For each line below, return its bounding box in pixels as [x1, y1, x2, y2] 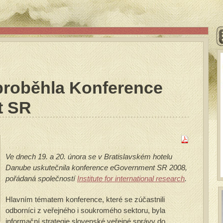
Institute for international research [77, 174, 185, 183]
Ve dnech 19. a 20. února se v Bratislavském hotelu [5, 152, 172, 161]
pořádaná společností [5, 174, 77, 183]
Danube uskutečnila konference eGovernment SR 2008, [5, 163, 187, 172]
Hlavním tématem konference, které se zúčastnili [5, 195, 165, 204]
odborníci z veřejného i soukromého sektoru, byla [5, 206, 165, 215]
